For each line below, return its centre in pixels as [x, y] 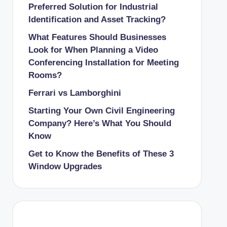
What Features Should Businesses [97, 37]
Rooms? [45, 75]
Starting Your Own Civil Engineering [101, 110]
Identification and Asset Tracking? [97, 19]
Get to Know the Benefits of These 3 [101, 154]
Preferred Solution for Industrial [93, 7]
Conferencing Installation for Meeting [103, 62]
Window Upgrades [65, 166]
